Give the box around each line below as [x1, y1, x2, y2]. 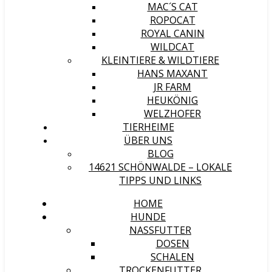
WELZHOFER [144, 107, 201, 120]
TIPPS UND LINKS [119, 174, 202, 187]
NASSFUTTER [129, 223, 191, 237]
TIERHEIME [122, 120, 174, 134]
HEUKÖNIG [147, 93, 198, 107]
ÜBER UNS [124, 134, 172, 147]
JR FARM [154, 80, 191, 93]
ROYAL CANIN [140, 27, 205, 40]
